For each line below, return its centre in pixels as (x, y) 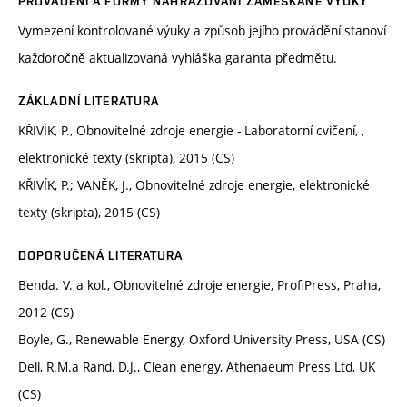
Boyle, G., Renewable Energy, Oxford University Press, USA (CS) (202, 340)
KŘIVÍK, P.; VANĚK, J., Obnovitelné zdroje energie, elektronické (194, 185)
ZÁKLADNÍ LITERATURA (89, 101)
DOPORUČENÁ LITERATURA (101, 256)
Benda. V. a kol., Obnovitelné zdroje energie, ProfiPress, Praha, (199, 285)
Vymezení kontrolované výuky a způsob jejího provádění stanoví (202, 31)
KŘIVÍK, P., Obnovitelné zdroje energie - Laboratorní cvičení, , (191, 131)
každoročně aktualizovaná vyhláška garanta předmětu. (178, 58)
